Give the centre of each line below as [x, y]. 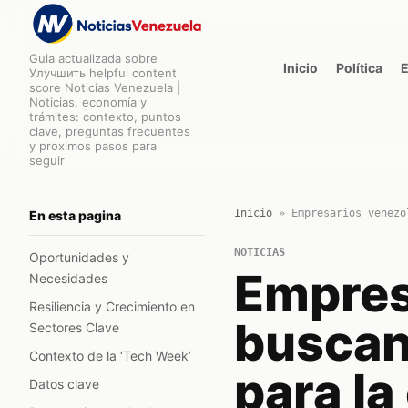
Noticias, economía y [88, 102]
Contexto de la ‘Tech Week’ [110, 356]
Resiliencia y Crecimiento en [112, 306]
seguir [47, 160]
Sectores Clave [74, 327]
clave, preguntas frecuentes [110, 131]
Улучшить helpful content [103, 73]
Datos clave [64, 384]
